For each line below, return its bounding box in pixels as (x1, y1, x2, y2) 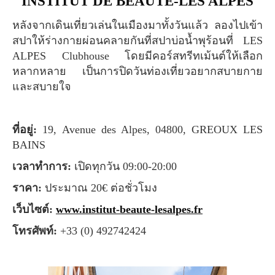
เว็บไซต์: (16, 203, 56, 215)
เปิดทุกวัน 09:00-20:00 (71, 160, 177, 172)
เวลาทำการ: (16, 160, 71, 172)
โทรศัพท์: (18, 224, 60, 237)
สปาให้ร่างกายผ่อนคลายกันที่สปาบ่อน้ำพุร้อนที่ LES (12, 34, 263, 47)
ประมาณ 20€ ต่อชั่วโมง (42, 181, 157, 194)
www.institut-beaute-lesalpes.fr (56, 203, 203, 215)
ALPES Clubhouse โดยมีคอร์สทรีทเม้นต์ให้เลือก (12, 49, 263, 62)
